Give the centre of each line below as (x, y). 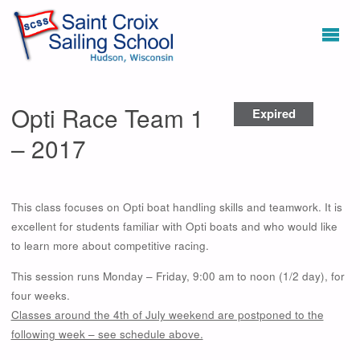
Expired (274, 114)
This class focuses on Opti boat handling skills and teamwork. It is (176, 207)
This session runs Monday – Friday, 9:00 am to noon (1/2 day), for (178, 276)
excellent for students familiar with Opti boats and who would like (174, 227)
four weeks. (40, 295)
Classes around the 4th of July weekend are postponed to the (167, 314)
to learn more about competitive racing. (110, 246)
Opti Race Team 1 (107, 117)
